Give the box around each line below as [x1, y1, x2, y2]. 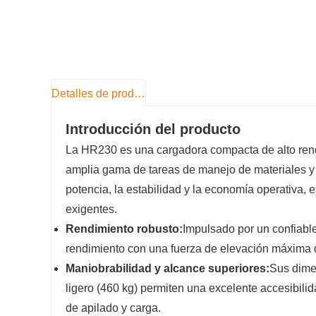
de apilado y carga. [66, 302, 161, 315]
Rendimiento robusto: [66, 223, 183, 236]
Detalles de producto [134, 87, 145, 99]
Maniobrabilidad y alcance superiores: [66, 262, 269, 275]
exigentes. [66, 203, 117, 216]
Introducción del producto [66, 121, 241, 138]
